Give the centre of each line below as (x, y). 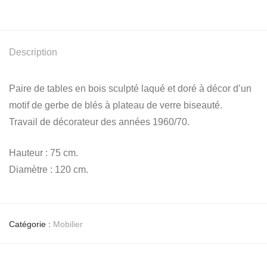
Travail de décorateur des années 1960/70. (99, 122)
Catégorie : (31, 224)
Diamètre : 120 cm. (49, 170)
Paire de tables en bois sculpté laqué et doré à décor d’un (130, 89)
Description (33, 52)
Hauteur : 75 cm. (44, 153)
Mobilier (68, 224)
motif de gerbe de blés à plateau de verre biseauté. (116, 105)
